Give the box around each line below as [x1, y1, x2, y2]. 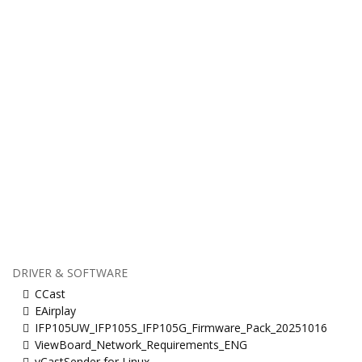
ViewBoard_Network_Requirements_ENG [35, 336, 247, 352]
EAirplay [35, 302, 76, 318]
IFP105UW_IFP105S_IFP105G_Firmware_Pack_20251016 [35, 319, 327, 335]
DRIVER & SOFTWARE [12, 264, 128, 280]
